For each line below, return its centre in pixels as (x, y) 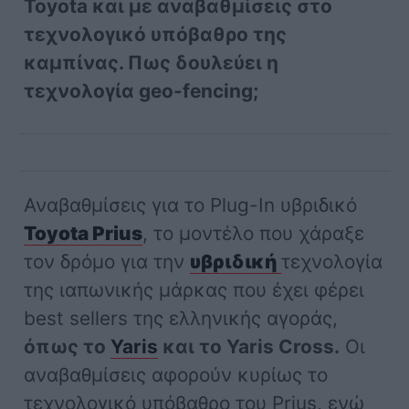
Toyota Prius (84, 233)
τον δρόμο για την (107, 261)
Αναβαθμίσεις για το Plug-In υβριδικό (191, 204)
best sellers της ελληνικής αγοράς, (181, 318)
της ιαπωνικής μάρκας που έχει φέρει (194, 289)
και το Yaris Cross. (249, 346)
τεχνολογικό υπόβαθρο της (156, 34)
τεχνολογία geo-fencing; (142, 90)
